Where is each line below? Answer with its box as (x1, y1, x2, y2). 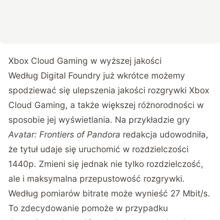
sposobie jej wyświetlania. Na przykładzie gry (8, 114, 191, 125)
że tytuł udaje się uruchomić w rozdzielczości (8, 144, 189, 155)
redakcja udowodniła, (120, 129, 209, 140)
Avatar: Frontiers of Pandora (8, 129, 121, 140)
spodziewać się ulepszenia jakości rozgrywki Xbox (8, 85, 210, 96)
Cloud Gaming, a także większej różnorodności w (8, 100, 204, 110)
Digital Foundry (41, 70, 101, 81)
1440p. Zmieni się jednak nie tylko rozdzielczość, (8, 159, 204, 169)
